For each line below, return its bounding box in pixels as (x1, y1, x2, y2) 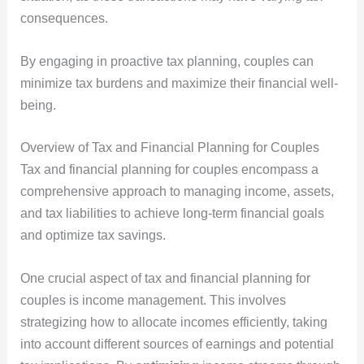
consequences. (19, 11, 108, 26)
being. (19, 97, 56, 112)
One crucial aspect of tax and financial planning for (19, 271, 310, 285)
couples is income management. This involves (19, 292, 286, 307)
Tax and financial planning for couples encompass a (19, 162, 318, 177)
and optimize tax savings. (19, 228, 166, 243)
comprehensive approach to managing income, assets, (19, 184, 334, 199)
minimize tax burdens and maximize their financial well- (19, 76, 338, 90)
